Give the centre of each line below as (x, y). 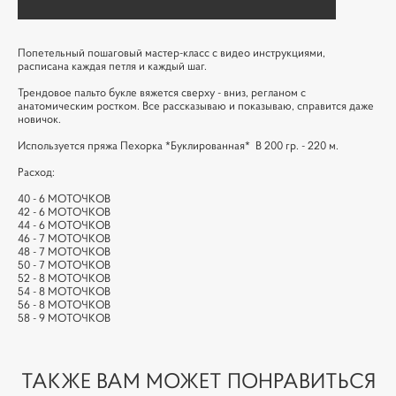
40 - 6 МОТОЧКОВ (64, 198)
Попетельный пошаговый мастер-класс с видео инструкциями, (171, 52)
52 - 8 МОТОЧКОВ (64, 278)
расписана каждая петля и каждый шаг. (114, 65)
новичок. (39, 118)
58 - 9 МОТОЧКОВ (64, 317)
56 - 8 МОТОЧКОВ (64, 304)
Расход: (36, 171)
